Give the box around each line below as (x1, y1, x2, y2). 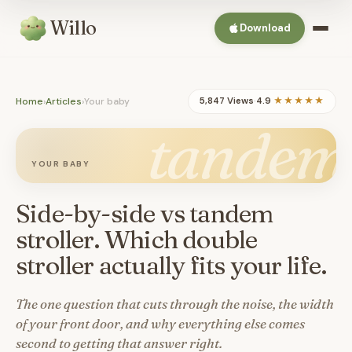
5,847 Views (200, 95, 254, 107)
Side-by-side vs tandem (16, 198, 273, 229)
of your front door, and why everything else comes (16, 315, 305, 332)
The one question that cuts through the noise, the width (16, 295, 334, 312)
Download (240, 21, 291, 35)
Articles (46, 94, 82, 108)
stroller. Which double (16, 224, 258, 255)
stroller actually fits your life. (16, 250, 328, 280)
